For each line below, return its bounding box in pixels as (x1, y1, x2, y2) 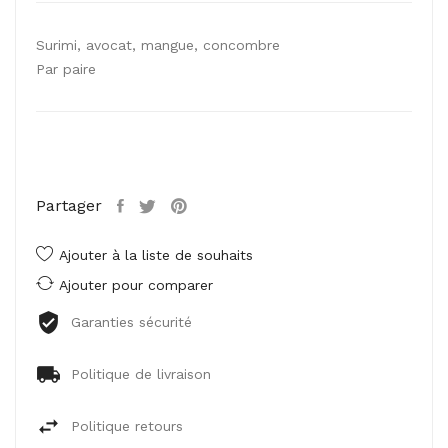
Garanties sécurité (71, 314, 192, 330)
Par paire (36, 61, 96, 77)
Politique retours (71, 418, 183, 434)
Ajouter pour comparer (59, 277, 213, 293)
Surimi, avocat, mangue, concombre (36, 37, 280, 53)
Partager (36, 196, 102, 215)
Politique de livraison (71, 366, 211, 382)
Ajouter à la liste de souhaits (59, 247, 253, 263)
